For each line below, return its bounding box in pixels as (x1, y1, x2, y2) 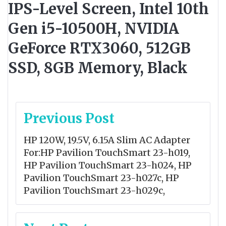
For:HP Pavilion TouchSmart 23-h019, (24, 146, 190, 158)
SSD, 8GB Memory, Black (8, 58, 188, 77)
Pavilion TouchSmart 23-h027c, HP (24, 172, 179, 184)
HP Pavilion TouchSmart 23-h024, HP (24, 159, 192, 171)
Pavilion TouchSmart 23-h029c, (24, 184, 165, 196)
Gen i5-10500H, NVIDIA (8, 19, 179, 38)
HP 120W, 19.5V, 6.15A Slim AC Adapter (24, 134, 190, 146)
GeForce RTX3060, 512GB (8, 38, 191, 58)
